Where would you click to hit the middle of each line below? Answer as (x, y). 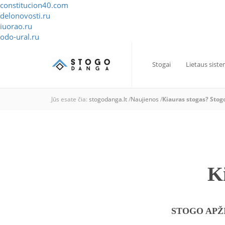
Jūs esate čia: (70, 99)
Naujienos (145, 99)
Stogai (161, 64)
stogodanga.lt (108, 99)
